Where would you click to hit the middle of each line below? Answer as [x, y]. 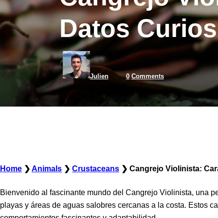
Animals [47, 169]
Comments [147, 76]
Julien [99, 76]
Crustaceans [96, 169]
